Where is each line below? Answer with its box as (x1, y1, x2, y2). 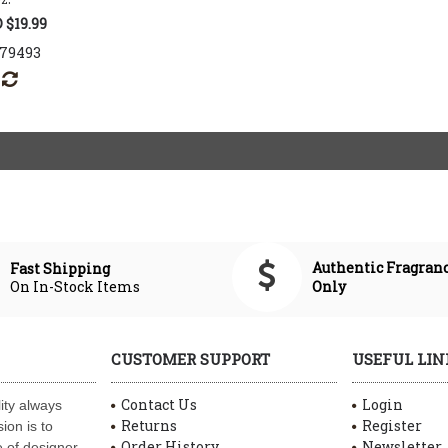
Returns (121, 416, 177, 435)
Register (362, 416, 422, 435)
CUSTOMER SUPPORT (111, 349, 270, 369)
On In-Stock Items (10, 276, 141, 296)
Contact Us (121, 395, 197, 414)
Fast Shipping (10, 258, 114, 278)
